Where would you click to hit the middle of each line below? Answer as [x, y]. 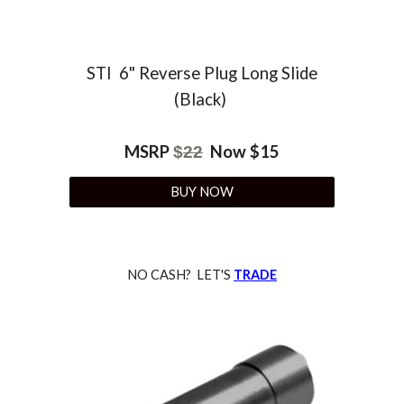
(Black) [202, 99]
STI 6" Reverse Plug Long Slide [202, 73]
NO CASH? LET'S [180, 274]
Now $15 [241, 151]
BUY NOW [202, 192]
